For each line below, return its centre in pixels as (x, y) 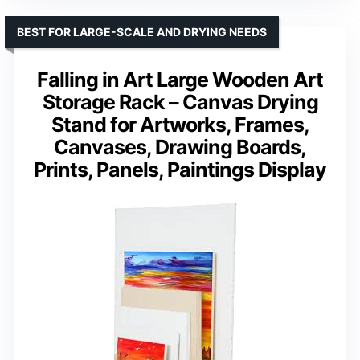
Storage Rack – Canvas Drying (180, 102)
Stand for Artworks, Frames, (180, 124)
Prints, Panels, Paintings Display (180, 169)
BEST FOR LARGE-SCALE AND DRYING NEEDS (142, 31)
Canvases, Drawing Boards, (180, 147)
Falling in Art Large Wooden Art (180, 79)
